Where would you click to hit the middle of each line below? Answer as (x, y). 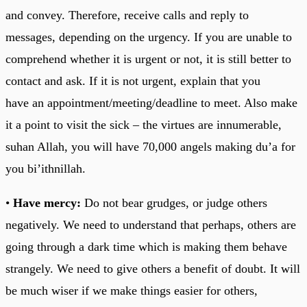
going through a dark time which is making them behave (146, 246)
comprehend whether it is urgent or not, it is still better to (148, 59)
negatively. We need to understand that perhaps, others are (151, 224)
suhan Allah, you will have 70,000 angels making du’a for (150, 146)
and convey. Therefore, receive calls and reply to (127, 15)
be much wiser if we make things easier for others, (132, 290)
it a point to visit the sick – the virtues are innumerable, (144, 124)
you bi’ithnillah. (46, 168)
